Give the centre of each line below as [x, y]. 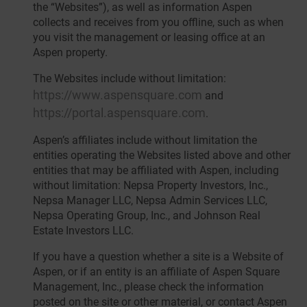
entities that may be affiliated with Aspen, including [156, 170]
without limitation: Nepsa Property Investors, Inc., [150, 185]
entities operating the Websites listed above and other [162, 155]
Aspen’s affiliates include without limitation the [145, 140]
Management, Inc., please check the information [148, 287]
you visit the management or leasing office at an [149, 37]
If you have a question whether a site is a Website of [158, 257]
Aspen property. [70, 52]
